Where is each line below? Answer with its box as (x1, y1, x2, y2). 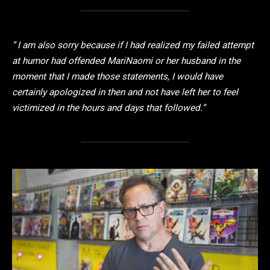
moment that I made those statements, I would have (12, 71, 223, 83)
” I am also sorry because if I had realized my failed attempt (12, 40, 254, 51)
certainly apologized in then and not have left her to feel (12, 87, 238, 98)
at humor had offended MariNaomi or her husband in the (12, 55, 240, 67)
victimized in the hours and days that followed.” (12, 102, 205, 114)
